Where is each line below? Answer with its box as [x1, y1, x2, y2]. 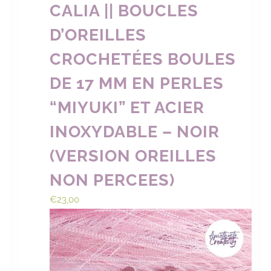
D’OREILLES [50, 25, 147, 44]
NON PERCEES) [50, 170, 175, 189]
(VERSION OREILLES [50, 146, 217, 165]
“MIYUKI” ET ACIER [50, 97, 205, 117]
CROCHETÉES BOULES [50, 49, 237, 68]
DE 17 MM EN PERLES [50, 73, 224, 93]
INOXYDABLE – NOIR [50, 122, 220, 141]
